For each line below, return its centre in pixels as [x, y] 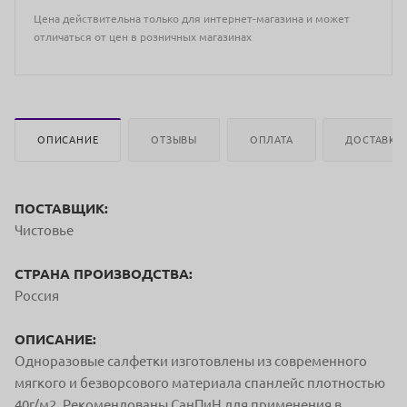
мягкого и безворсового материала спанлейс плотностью [200, 382]
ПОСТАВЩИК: [61, 208]
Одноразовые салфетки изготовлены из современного [191, 361]
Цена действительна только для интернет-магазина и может [192, 19]
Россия [37, 295]
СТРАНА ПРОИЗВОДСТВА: [104, 273]
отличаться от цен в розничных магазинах [143, 37]
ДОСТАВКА [374, 139]
